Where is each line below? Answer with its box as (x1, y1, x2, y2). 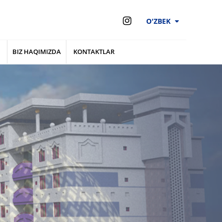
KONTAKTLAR (73, 48, 114, 56)
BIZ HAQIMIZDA (12, 48, 61, 56)
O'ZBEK (146, 16, 170, 26)
